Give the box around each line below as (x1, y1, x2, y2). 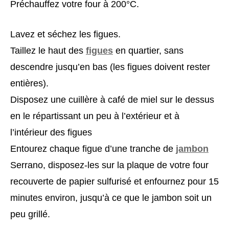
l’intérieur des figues (10, 127, 92, 138)
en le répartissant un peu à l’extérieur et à (10, 110, 179, 121)
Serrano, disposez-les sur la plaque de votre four (10, 159, 209, 170)
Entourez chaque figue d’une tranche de (10, 143, 176, 154)
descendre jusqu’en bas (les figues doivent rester (10, 61, 210, 72)
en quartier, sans (113, 45, 184, 56)
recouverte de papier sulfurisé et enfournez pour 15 (10, 176, 219, 187)
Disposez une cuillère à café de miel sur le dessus (10, 94, 214, 105)
